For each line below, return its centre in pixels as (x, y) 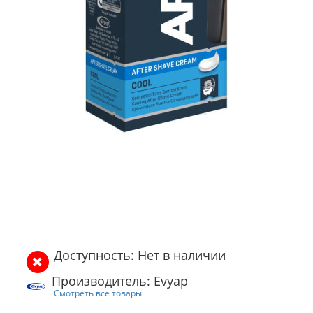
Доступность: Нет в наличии (140, 255)
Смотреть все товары (98, 293)
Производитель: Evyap (120, 281)
